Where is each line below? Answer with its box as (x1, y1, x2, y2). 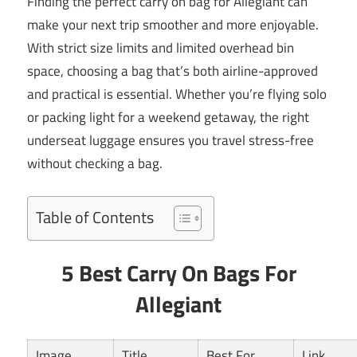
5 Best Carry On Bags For (61, 255, 296, 290)
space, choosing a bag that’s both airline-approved (27, 61, 318, 82)
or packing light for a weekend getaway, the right (27, 107, 309, 128)
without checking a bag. (27, 153, 163, 175)
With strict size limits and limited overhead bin (27, 37, 294, 59)
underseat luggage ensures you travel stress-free (27, 130, 314, 151)
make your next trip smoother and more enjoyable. (27, 14, 319, 36)
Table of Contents (36, 204, 154, 229)
